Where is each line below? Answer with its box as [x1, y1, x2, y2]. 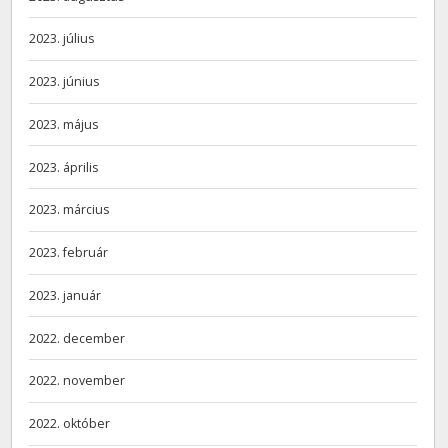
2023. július [29, 30, 95, 48]
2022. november [29, 372, 126, 390]
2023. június [29, 73, 100, 91]
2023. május [29, 115, 99, 133]
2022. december [29, 329, 126, 347]
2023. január [29, 286, 102, 304]
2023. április [29, 158, 99, 176]
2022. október [29, 415, 111, 433]
